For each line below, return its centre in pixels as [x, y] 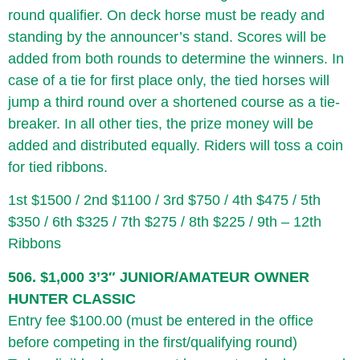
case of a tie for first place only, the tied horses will [169, 80]
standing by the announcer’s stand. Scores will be [167, 37]
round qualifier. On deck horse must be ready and [166, 15]
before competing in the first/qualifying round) [153, 342]
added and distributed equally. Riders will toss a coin [176, 145]
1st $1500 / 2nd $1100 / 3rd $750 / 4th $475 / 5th [164, 200]
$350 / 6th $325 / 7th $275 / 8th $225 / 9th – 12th [165, 222]
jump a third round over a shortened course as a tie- [174, 102]
